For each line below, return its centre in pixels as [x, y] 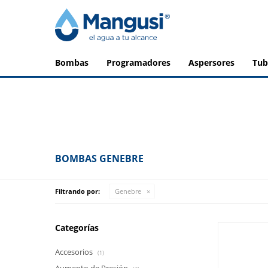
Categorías [77, 228]
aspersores [214, 63]
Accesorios [75, 252]
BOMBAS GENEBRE [99, 159]
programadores [141, 63]
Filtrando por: [77, 191]
